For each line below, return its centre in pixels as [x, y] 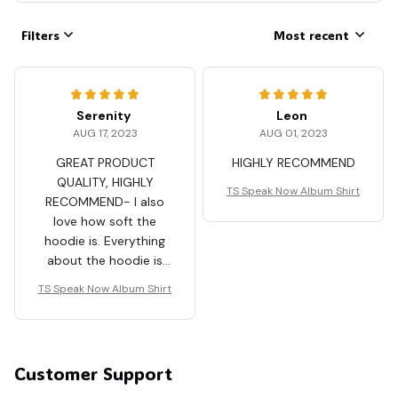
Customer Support [93, 374]
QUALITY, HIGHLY [105, 183]
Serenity [103, 116]
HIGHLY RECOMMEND [293, 163]
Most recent [311, 35]
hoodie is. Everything [105, 241]
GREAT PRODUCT [105, 163]
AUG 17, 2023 [105, 134]
